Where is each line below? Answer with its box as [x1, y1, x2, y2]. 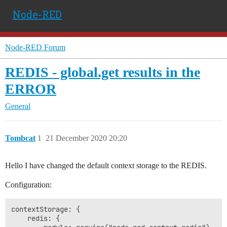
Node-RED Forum [5, 43, 65, 52]
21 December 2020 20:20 [46, 134, 127, 142]
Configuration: [5, 180, 52, 189]
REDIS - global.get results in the [5, 64, 200, 80]
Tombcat [5, 134, 35, 142]
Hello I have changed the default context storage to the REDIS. [5, 161, 207, 170]
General [5, 102, 30, 110]
